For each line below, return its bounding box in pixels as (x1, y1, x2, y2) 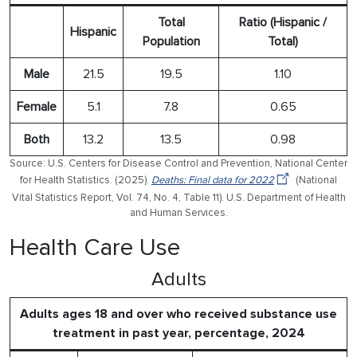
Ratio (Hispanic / (239, 14, 327, 30)
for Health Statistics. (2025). (20, 173, 151, 186)
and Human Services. (129, 206, 228, 219)
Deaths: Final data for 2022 (151, 173, 274, 186)
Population (142, 33, 200, 49)
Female (17, 98, 57, 115)
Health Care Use (10, 232, 180, 262)
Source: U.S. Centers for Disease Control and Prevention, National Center (10, 156, 347, 170)
